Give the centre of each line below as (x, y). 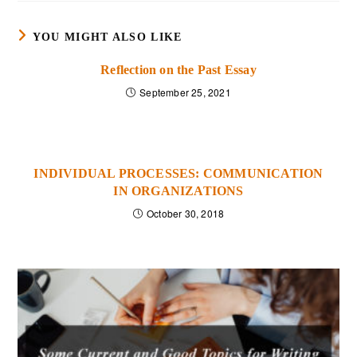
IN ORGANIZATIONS (178, 190)
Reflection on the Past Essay (178, 69)
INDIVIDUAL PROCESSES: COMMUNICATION (178, 173)
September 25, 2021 (185, 92)
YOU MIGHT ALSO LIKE (107, 37)
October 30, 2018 (186, 213)
